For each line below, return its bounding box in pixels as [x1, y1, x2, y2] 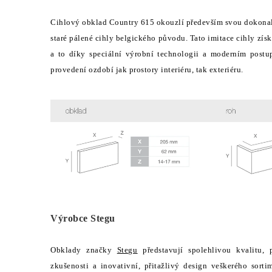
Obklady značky [50, 245, 117, 254]
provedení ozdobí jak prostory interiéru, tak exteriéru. [50, 65, 245, 74]
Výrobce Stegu [50, 212, 115, 223]
